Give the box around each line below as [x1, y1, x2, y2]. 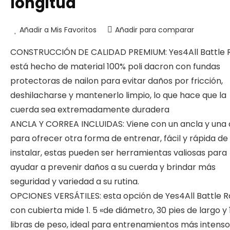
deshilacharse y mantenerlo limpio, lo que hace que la [10, 89, 226, 101]
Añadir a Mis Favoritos [20, 25, 97, 35]
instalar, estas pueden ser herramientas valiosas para [10, 147, 227, 159]
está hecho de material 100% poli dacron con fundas [10, 61, 220, 72]
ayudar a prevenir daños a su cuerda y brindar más [10, 161, 216, 173]
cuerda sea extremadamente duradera [10, 104, 169, 116]
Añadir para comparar [115, 25, 194, 35]
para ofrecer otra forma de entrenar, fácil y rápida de [10, 132, 228, 144]
